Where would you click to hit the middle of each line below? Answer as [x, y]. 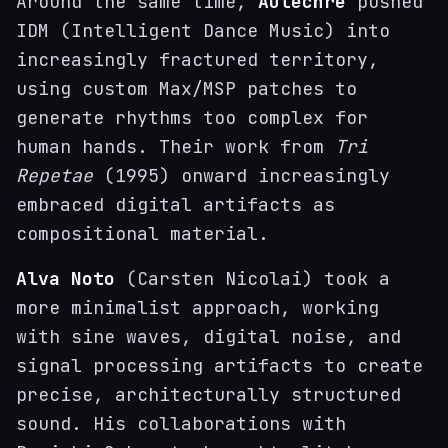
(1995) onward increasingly [241, 175]
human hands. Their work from [175, 146]
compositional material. [142, 233]
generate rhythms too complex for [192, 117]
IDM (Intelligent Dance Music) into [203, 30]
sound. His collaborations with [181, 423]
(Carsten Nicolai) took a [252, 278]
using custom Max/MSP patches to [186, 88]
